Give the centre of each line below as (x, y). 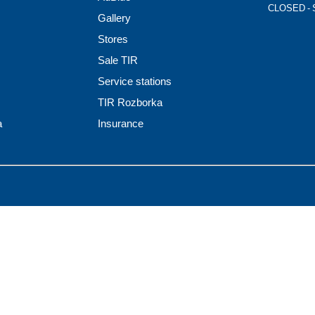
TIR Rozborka (130, 102)
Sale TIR (118, 60)
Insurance (121, 123)
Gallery (114, 18)
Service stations (135, 81)
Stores (113, 39)
